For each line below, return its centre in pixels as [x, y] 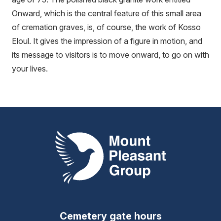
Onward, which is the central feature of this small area [107, 13]
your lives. [30, 68]
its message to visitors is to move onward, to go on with [110, 55]
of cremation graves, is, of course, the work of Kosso [106, 27]
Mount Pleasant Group [94, 136]
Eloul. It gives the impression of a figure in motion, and [107, 41]
